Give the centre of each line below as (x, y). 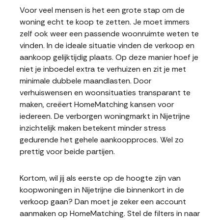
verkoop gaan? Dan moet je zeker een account (103, 202)
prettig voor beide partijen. (67, 151)
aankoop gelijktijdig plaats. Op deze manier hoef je (109, 57)
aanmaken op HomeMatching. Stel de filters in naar (110, 213)
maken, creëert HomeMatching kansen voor (97, 104)
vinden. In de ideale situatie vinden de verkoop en (107, 45)
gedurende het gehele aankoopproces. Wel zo (102, 140)
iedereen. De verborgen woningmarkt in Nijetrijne (105, 116)
